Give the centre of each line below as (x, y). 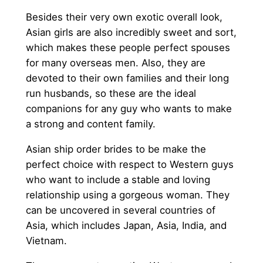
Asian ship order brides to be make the (116, 149)
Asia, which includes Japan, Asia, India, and (126, 226)
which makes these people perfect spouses (128, 48)
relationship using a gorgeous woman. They (127, 195)
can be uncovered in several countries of (120, 210)
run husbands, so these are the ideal (111, 94)
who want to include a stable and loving (118, 180)
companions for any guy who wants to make (129, 109)
